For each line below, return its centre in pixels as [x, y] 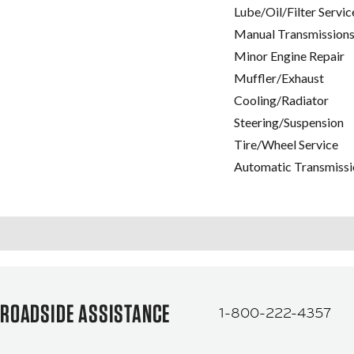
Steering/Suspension [289, 122]
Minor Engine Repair [289, 56]
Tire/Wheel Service [286, 145]
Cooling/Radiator [281, 100]
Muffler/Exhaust [279, 78]
